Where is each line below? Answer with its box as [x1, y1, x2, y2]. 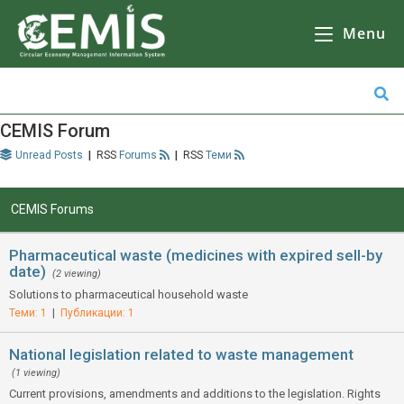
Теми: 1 [9, 307, 52, 319]
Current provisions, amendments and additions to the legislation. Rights [9, 387, 381, 400]
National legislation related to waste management [9, 345, 353, 363]
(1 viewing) [12, 367, 60, 379]
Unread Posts [15, 149, 83, 161]
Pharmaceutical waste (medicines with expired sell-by [9, 246, 382, 264]
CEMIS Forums [11, 202, 94, 216]
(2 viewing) [52, 268, 101, 280]
